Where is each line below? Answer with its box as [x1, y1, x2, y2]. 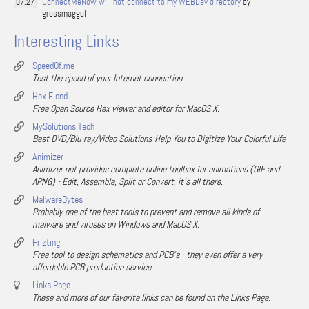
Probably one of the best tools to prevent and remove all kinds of [32, 206, 259, 218]
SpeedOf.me [32, 59, 74, 72]
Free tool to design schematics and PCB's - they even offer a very [32, 248, 263, 261]
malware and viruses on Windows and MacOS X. [32, 218, 199, 230]
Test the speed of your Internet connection [32, 72, 182, 84]
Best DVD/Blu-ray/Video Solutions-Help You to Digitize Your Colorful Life [32, 132, 286, 145]
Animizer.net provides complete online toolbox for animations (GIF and [32, 163, 279, 175]
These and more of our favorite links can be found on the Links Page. [32, 291, 270, 303]
